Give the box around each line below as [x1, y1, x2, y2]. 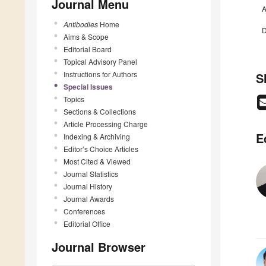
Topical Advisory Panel [64, 56, 137, 66]
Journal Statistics [64, 168, 118, 179]
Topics [64, 93, 84, 104]
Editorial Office [64, 218, 110, 229]
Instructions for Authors [64, 68, 137, 79]
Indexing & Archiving [64, 131, 130, 141]
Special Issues [64, 81, 113, 92]
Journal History [64, 180, 112, 191]
